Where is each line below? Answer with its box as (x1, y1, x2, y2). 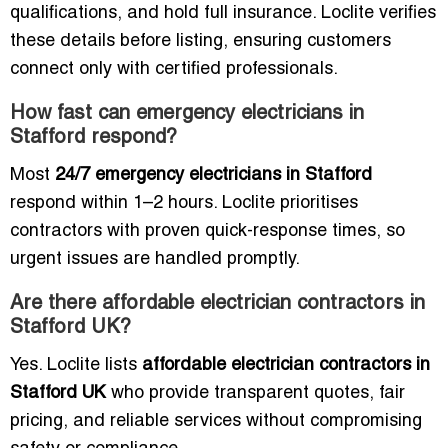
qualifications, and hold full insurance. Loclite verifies (10, 5, 436, 23)
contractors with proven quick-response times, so (10, 223, 405, 241)
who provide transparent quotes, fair (106, 385, 405, 403)
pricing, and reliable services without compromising (10, 413, 422, 431)
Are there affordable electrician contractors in (10, 295, 425, 314)
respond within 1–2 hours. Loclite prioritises (10, 195, 358, 213)
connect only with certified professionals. (10, 61, 338, 79)
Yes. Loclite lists (10, 357, 142, 375)
